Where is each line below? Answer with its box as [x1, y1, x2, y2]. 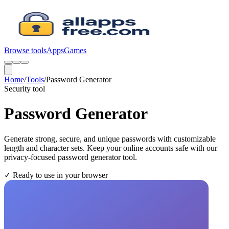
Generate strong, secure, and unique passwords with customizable [4, 134, 216, 143]
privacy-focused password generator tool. [4, 152, 137, 162]
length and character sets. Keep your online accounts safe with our [4, 143, 217, 152]
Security [4, 84, 31, 93]
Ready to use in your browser [11, 170, 108, 179]
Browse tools [4, 46, 47, 55]
